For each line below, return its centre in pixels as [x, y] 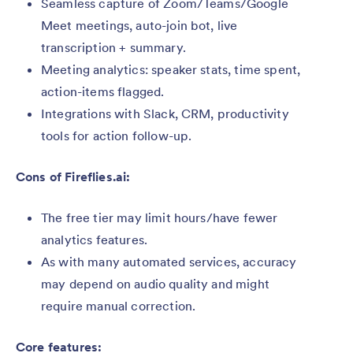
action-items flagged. [103, 92]
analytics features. [95, 240]
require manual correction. [119, 306]
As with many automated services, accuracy [169, 262]
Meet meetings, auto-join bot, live [139, 26]
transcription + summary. [113, 48]
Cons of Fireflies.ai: [73, 177]
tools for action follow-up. [117, 136]
